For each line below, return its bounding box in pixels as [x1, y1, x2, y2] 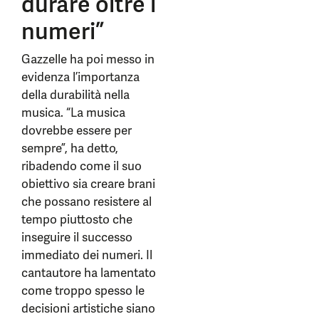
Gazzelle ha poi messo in [21, 51, 155, 67]
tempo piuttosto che [21, 211, 132, 227]
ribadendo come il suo [21, 158, 142, 174]
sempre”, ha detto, [21, 140, 118, 156]
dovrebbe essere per [21, 122, 132, 138]
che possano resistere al [21, 194, 152, 209]
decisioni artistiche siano [21, 300, 155, 316]
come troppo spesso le [21, 283, 145, 298]
